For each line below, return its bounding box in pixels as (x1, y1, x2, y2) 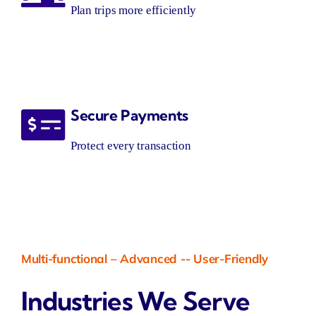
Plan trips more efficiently (70, 4, 197, 18)
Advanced (120, 251, 178, 267)
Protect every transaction (70, 139, 191, 153)
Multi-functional (20, 251, 107, 267)
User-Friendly (193, 251, 268, 267)
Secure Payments (70, 106, 188, 125)
